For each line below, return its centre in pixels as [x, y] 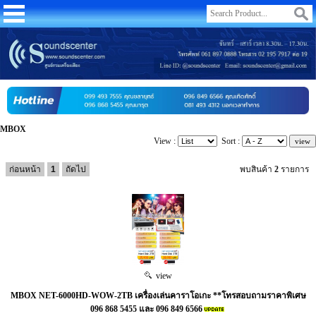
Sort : [230, 141]
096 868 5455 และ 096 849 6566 [146, 309]
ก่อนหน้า [25, 169]
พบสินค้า [257, 169]
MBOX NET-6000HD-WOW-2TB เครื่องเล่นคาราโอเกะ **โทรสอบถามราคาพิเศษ [158, 295]
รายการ [294, 169]
